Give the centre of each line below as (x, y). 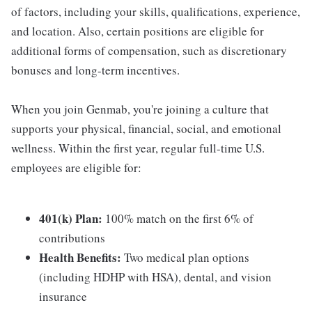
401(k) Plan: (72, 218)
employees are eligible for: (76, 167)
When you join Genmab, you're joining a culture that (140, 109)
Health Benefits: (81, 257)
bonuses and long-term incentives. (95, 70)
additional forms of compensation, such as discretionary (149, 50)
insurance (63, 296)
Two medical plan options (187, 257)
